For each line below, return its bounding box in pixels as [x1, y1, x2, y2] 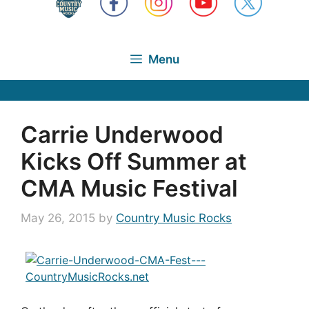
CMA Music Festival [21, 174, 238, 202]
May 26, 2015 [21, 211, 95, 225]
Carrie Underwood [21, 120, 223, 148]
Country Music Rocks [116, 211, 232, 225]
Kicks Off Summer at [21, 147, 247, 175]
